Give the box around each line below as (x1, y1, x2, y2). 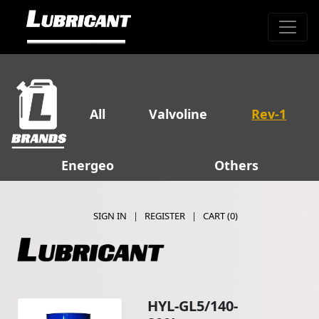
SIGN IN (93, 209, 127, 223)
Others (214, 157, 258, 174)
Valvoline (149, 105, 208, 123)
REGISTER (145, 209, 186, 223)
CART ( (203, 209, 231, 223)
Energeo (61, 157, 114, 174)
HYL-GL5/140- (147, 296, 238, 316)
